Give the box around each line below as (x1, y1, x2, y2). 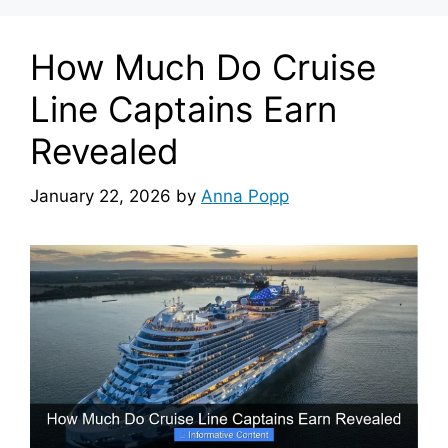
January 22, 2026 (30, 185, 171, 206)
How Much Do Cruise (30, 46, 376, 89)
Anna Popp (201, 185, 289, 206)
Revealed (30, 130, 179, 173)
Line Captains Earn (30, 88, 337, 131)
